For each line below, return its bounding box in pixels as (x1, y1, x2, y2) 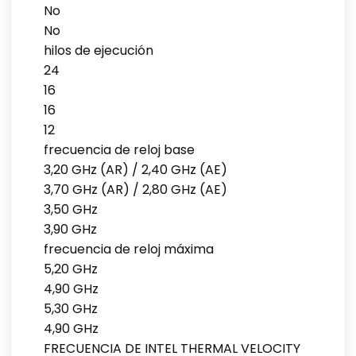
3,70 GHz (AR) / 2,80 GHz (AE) (44, 180, 227, 199)
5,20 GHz (44, 259, 98, 278)
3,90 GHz (44, 219, 97, 238)
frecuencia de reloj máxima (44, 239, 214, 258)
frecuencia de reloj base (44, 140, 195, 159)
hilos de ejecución (44, 41, 153, 60)
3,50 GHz (44, 199, 98, 219)
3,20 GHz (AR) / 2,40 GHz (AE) (44, 160, 227, 179)
